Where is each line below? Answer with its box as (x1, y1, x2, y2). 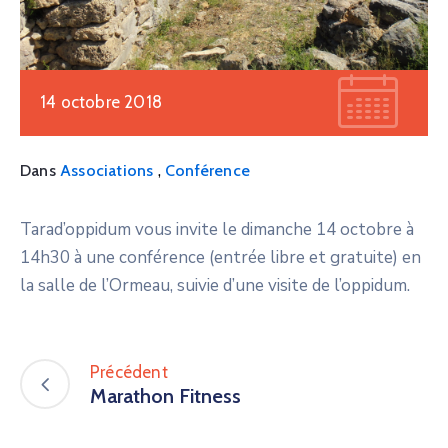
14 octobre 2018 (40, 91, 162, 112)
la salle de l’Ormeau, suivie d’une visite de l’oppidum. (20, 273, 410, 297)
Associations (60, 160, 154, 180)
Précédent (90, 361, 168, 382)
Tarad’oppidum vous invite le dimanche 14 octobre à (20, 217, 414, 241)
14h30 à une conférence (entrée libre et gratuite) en (20, 245, 421, 269)
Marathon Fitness (90, 383, 241, 408)
